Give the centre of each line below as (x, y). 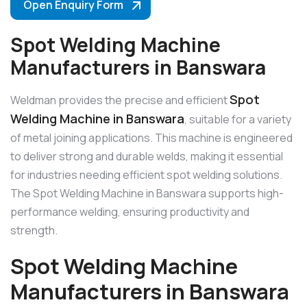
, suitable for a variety (238, 120)
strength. (34, 231)
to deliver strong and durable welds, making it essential (147, 157)
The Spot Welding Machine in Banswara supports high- (147, 194)
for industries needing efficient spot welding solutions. (146, 175)
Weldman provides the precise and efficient (120, 100)
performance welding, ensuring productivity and (130, 212)
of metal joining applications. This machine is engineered (151, 138)
